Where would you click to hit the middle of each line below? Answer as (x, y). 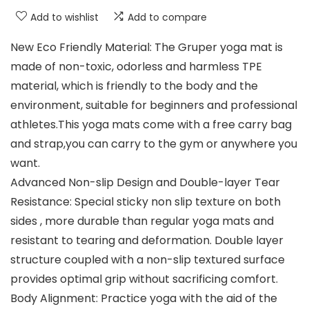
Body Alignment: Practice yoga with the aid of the (144, 299)
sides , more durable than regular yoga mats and (142, 221)
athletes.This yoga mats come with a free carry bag (151, 125)
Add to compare (167, 18)
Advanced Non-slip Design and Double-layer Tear (145, 183)
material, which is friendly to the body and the (134, 86)
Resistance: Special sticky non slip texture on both (146, 202)
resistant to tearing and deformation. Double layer (147, 241)
